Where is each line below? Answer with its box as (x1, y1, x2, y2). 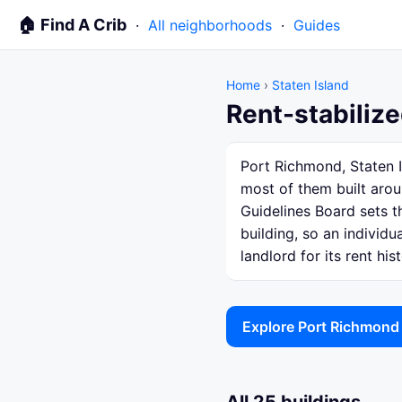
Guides (293, 16, 340, 34)
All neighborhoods (148, 16, 272, 34)
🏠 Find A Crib (18, 15, 127, 34)
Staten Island (272, 77, 349, 92)
